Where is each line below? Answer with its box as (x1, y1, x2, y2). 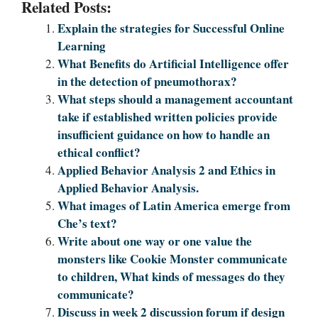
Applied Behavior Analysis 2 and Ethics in (57, 161, 275, 180)
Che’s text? (57, 214, 117, 233)
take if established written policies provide (57, 108, 278, 126)
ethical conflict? (57, 143, 141, 162)
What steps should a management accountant (57, 90, 293, 109)
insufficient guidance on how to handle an (57, 126, 270, 144)
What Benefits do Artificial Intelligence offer (57, 55, 289, 73)
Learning (57, 37, 106, 55)
